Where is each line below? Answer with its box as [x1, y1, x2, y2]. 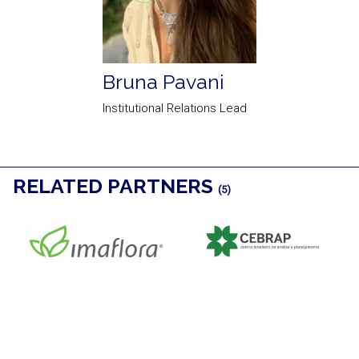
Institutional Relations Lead [103, 101, 247, 116]
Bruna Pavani [103, 70, 224, 95]
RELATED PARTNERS [13, 174, 218, 199]
